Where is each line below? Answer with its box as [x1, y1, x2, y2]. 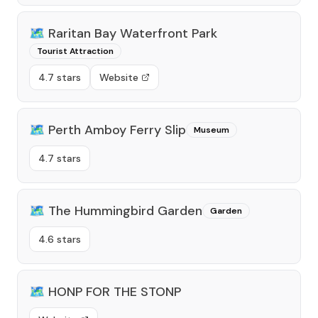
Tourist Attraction [37, 45, 114, 57]
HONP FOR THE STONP [48, 283, 181, 300]
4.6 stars [38, 233, 81, 246]
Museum [194, 124, 229, 136]
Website [99, 71, 138, 84]
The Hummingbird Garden [48, 202, 202, 219]
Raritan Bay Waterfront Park [48, 25, 217, 42]
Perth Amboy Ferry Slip [48, 121, 186, 138]
